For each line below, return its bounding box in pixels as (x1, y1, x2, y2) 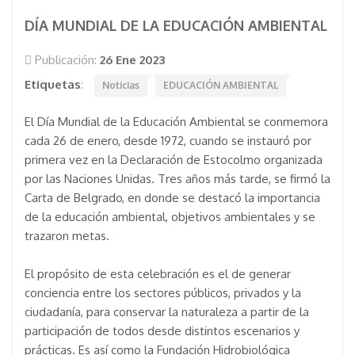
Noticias (102, 79, 139, 91)
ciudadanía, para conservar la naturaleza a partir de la (25, 304, 309, 319)
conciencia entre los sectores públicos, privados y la (25, 285, 301, 300)
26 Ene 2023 (100, 52, 165, 67)
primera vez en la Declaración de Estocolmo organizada (25, 152, 323, 167)
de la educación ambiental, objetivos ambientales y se (25, 209, 315, 224)
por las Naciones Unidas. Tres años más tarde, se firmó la (25, 171, 330, 186)
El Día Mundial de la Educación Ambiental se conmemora (25, 114, 328, 129)
